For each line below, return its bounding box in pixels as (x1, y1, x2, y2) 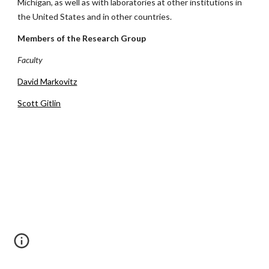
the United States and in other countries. (17, 11, 172, 22)
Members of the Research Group (17, 33, 147, 43)
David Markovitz (17, 76, 77, 86)
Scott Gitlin (17, 98, 61, 108)
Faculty (17, 55, 43, 65)
